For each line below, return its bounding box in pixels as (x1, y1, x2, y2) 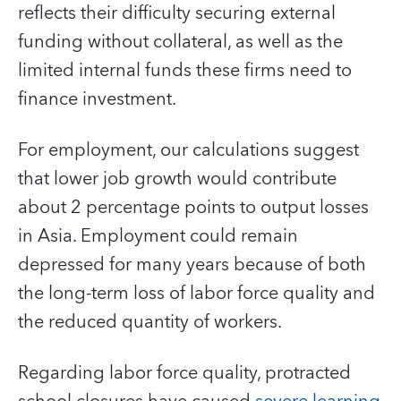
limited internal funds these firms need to (18, 55, 352, 86)
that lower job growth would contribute (18, 163, 337, 194)
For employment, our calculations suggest (18, 134, 359, 166)
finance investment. (18, 83, 176, 115)
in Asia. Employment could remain (18, 220, 298, 252)
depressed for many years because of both (18, 249, 366, 280)
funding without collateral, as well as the (18, 26, 343, 57)
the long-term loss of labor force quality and (18, 277, 375, 309)
